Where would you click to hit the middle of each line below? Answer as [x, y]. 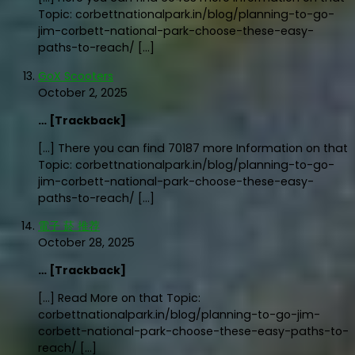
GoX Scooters [76, 76]
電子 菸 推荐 [69, 225]
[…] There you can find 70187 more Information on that [193, 148]
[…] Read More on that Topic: [119, 298]
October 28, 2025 [86, 242]
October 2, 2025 [83, 92]
